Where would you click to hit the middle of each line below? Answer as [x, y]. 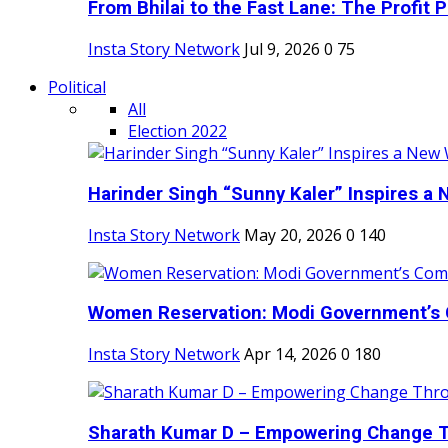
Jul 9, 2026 [282, 49]
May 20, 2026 [293, 234]
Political [77, 87]
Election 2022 [177, 131]
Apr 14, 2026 [290, 354]
